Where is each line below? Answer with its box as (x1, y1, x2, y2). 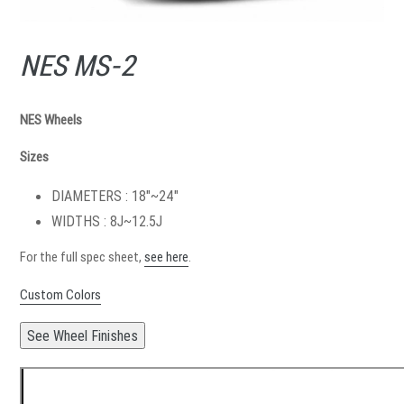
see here (144, 248, 188, 266)
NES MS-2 (20, 49, 135, 83)
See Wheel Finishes (27, 326, 138, 345)
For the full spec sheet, (20, 248, 144, 266)
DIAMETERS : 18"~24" (51, 186, 179, 205)
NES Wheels (20, 111, 82, 128)
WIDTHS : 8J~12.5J (51, 211, 162, 230)
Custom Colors (20, 285, 101, 303)
